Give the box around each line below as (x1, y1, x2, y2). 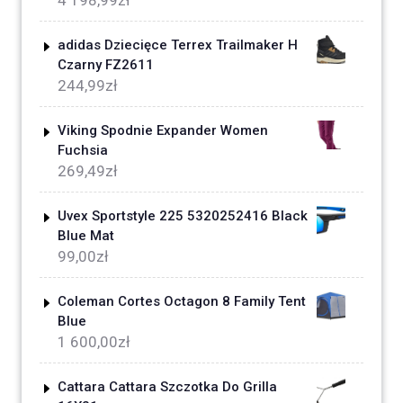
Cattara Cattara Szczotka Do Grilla (58, 379, 277, 396)
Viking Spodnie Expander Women (58, 122, 268, 139)
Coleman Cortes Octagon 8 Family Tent (58, 293, 306, 310)
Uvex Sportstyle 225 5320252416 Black (58, 208, 308, 225)
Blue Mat (58, 228, 114, 245)
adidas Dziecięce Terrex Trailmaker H (58, 37, 298, 54)
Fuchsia (58, 142, 108, 159)
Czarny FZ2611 (58, 57, 154, 74)
